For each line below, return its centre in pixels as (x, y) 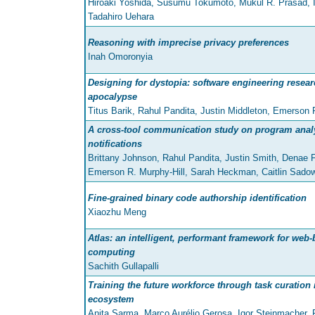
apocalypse (112, 97)
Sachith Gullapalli (123, 266)
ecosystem (111, 300)
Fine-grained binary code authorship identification (197, 198)
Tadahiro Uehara (121, 17)
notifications (115, 144)
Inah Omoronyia (120, 57)
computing (111, 252)
